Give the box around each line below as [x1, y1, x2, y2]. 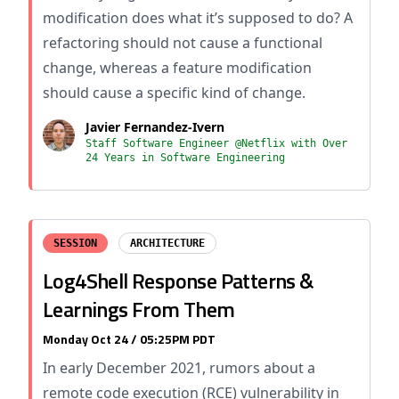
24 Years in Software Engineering [85, 151, 285, 164]
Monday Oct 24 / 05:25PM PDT [43, 330, 216, 348]
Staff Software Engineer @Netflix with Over [85, 137, 347, 150]
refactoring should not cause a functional [43, 33, 322, 53]
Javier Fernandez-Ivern [85, 118, 224, 135]
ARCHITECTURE [130, 237, 205, 249]
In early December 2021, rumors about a [43, 358, 315, 378]
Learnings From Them [43, 293, 235, 325]
